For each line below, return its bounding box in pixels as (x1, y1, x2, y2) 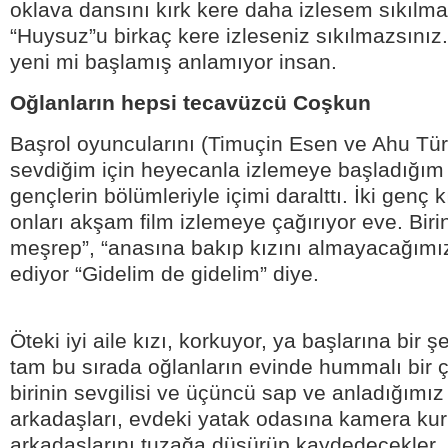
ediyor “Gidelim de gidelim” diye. (10, 262, 319, 286)
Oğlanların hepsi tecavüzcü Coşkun (10, 91, 371, 115)
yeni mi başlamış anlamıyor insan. (10, 50, 337, 74)
